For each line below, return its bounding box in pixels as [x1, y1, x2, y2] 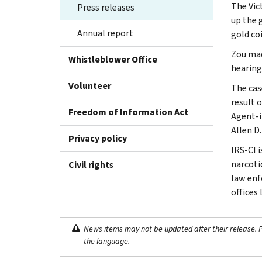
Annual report [77, 26, 133, 39]
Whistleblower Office [68, 53, 157, 65]
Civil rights [68, 158, 113, 171]
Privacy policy [68, 132, 127, 144]
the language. [84, 235, 130, 247]
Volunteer [68, 79, 111, 92]
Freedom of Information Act [68, 105, 188, 118]
